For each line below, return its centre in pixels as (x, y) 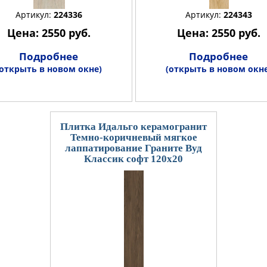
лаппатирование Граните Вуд (133, 148)
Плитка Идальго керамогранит (133, 126)
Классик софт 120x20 (133, 159)
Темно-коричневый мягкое (133, 137)
